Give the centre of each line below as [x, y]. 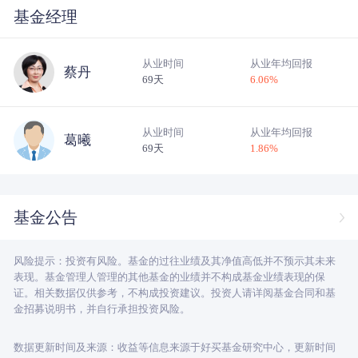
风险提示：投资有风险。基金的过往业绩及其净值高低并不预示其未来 [174, 261]
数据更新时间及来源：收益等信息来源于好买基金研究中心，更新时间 [174, 347]
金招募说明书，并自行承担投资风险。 [101, 308]
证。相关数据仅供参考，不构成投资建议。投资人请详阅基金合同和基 [174, 292]
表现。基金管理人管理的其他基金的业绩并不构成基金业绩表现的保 [169, 276]
